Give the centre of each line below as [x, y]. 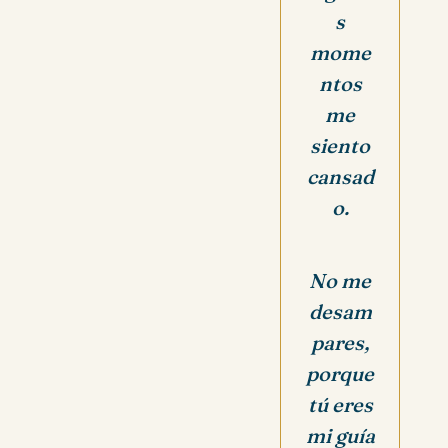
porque [340, 373]
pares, [340, 342]
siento [340, 146]
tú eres [340, 404]
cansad [340, 177]
